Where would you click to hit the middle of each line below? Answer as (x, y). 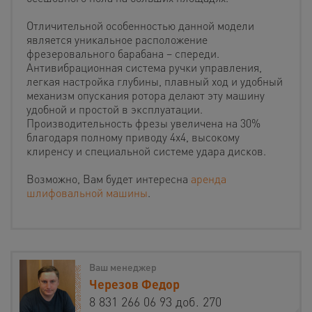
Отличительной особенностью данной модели (140, 26)
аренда (209, 179)
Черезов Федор (134, 284)
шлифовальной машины (87, 193)
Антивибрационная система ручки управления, (144, 68)
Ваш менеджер (123, 267)
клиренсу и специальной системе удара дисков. (146, 151)
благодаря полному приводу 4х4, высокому (133, 137)
